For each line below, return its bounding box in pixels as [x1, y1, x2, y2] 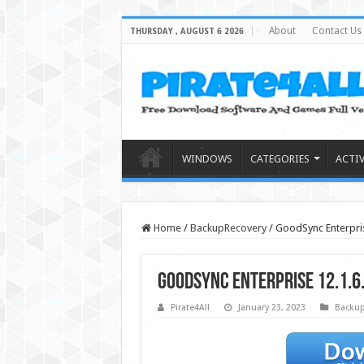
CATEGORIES [249, 153, 310, 165]
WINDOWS [181, 153, 232, 165]
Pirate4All [170, 302, 210, 313]
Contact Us [311, 25, 362, 37]
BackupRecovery [189, 222, 266, 234]
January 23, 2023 [237, 302, 305, 313]
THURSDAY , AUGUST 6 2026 [129, 27, 244, 36]
